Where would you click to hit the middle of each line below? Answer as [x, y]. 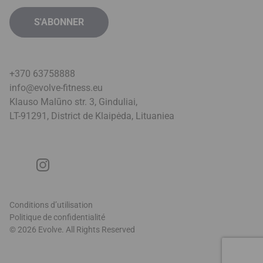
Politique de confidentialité [57, 217]
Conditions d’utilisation [51, 205]
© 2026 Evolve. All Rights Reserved [72, 229]
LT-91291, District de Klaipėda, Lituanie [89, 116]
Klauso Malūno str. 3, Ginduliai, [73, 102]
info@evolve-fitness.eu [56, 87]
